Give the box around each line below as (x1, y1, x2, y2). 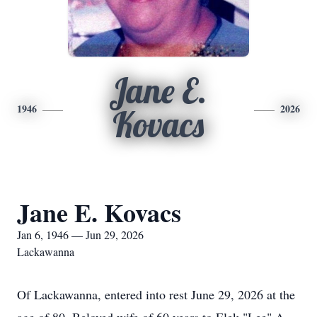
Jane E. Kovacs (17, 194, 181, 231)
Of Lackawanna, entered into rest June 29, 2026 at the (17, 286, 295, 303)
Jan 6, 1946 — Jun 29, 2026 (17, 227, 144, 242)
